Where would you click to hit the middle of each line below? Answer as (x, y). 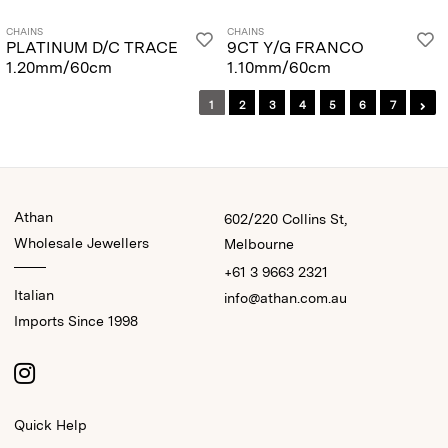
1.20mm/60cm (59, 67)
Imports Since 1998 (76, 321)
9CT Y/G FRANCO (295, 47)
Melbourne (259, 244)
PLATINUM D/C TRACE (92, 47)
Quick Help (50, 425)
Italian (34, 295)
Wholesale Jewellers (81, 243)
